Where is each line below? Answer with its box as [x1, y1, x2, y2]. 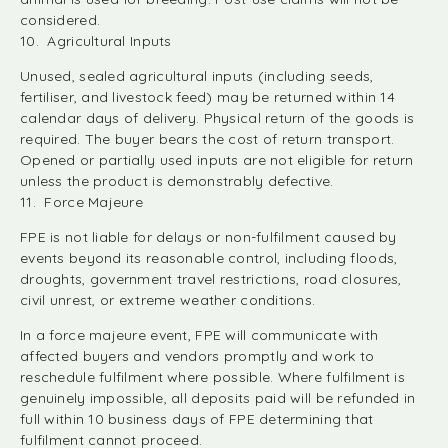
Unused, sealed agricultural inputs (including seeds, [20, 67, 374, 85]
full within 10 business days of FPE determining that [20, 410, 374, 428]
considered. [20, 11, 101, 29]
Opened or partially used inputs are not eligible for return [20, 151, 414, 169]
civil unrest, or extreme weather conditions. [20, 291, 316, 309]
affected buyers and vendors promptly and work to [20, 347, 375, 365]
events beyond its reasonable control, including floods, [20, 249, 398, 267]
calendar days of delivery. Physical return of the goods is [20, 109, 415, 127]
